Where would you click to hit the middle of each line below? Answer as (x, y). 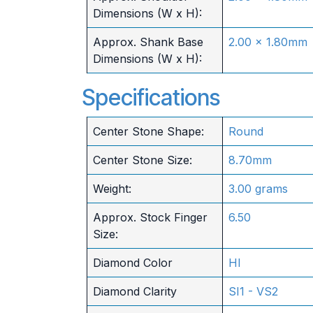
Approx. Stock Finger (150, 217)
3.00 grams (258, 189)
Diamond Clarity (134, 291)
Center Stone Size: (142, 160)
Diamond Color (132, 263)
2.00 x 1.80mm (268, 42)
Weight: (112, 189)
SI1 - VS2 (253, 291)
